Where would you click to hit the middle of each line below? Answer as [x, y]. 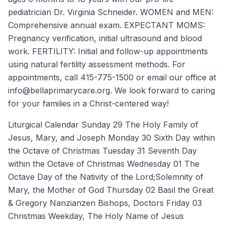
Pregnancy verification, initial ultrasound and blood [105, 38]
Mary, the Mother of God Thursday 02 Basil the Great [111, 190]
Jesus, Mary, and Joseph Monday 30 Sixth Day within [111, 137]
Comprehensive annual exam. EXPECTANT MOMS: [106, 25]
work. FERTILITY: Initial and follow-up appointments [108, 51]
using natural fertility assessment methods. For [97, 64]
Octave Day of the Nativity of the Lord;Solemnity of [106, 177]
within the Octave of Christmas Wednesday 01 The [104, 163]
